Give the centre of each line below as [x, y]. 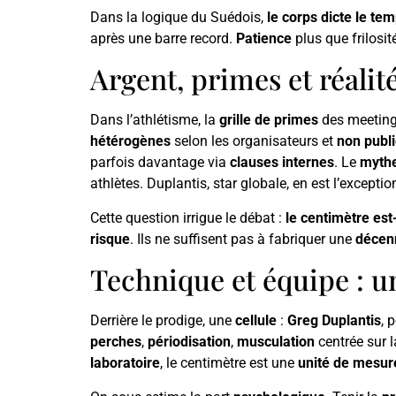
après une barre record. [163, 38]
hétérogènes [130, 141]
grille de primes [269, 120]
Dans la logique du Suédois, [179, 17]
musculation [276, 342]
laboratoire [125, 363]
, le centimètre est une [229, 363]
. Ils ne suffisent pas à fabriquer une [243, 239]
